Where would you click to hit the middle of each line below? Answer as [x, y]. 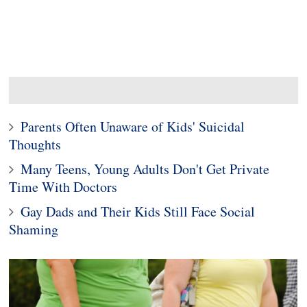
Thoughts [35, 144]
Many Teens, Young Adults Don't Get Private [145, 169]
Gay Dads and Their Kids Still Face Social [138, 211]
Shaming [34, 229]
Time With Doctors [63, 187]
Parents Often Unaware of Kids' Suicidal [133, 126]
